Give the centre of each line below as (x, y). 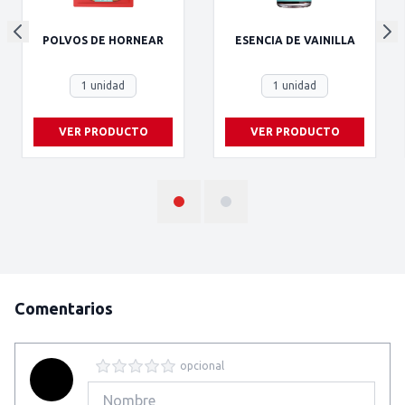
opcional (202, 366)
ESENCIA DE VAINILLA (295, 40)
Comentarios (64, 308)
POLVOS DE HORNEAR (103, 40)
